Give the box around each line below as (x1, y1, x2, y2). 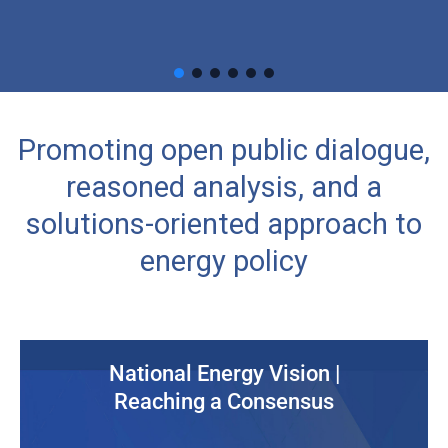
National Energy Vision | (108, 361, 340, 387)
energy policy (140, 244, 308, 279)
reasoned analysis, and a (66, 170, 382, 205)
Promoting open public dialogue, (18, 133, 430, 168)
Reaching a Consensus (114, 389, 334, 415)
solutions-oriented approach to (26, 207, 422, 242)
